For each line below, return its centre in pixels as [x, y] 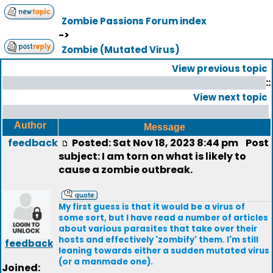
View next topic [230, 97]
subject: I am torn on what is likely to [152, 156]
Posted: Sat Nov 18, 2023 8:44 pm [155, 143]
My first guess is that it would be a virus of [152, 207]
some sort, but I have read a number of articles [163, 218]
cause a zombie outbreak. [126, 170]
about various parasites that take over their [158, 229]
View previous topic [220, 69]
